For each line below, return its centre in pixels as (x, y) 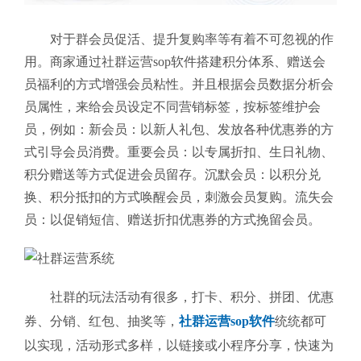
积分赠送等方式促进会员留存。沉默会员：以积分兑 (172, 174)
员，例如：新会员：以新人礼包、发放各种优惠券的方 (179, 129)
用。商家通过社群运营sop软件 (110, 61)
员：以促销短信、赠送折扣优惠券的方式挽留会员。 (172, 219)
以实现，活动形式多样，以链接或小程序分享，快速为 (179, 345)
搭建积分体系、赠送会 (261, 61)
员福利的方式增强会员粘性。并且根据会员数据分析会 (179, 84)
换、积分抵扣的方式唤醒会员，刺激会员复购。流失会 (179, 197)
